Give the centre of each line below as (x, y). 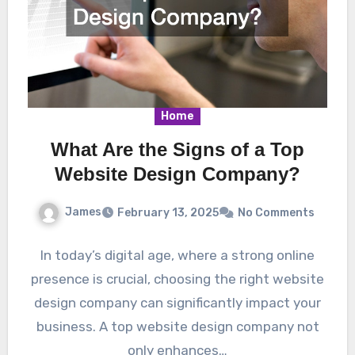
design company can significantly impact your (177, 302)
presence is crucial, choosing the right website (177, 279)
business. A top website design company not (177, 326)
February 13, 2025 (168, 212)
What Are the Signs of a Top (177, 149)
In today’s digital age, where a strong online (177, 255)
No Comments (276, 212)
